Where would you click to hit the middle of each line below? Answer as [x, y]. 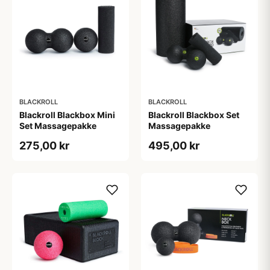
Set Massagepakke [58, 126]
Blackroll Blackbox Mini [67, 115]
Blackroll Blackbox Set [194, 115]
